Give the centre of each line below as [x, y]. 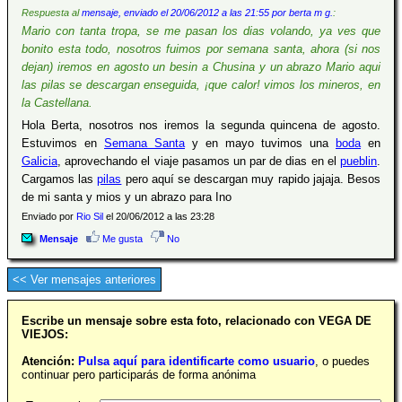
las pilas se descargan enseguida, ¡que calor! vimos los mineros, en [201, 85]
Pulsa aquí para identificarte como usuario [197, 361]
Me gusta [121, 239]
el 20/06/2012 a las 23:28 [159, 216]
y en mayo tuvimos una [260, 143]
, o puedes [342, 361]
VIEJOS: [45, 334]
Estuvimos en [63, 143]
